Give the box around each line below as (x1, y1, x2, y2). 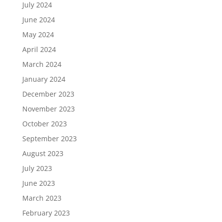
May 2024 (22, 30, 54, 40)
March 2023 (22, 193, 61, 203)
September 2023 (22, 134, 77, 144)
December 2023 (22, 89, 74, 99)
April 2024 (22, 45, 56, 55)
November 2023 (22, 104, 75, 114)
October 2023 (22, 119, 67, 129)
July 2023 (22, 164, 52, 173)
